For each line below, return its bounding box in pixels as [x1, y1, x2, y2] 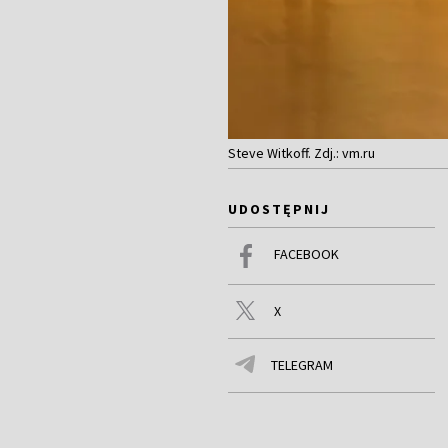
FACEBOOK [274, 245, 339, 264]
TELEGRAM [271, 356, 333, 375]
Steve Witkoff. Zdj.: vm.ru [228, 144, 375, 163]
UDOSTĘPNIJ [228, 200, 330, 219]
